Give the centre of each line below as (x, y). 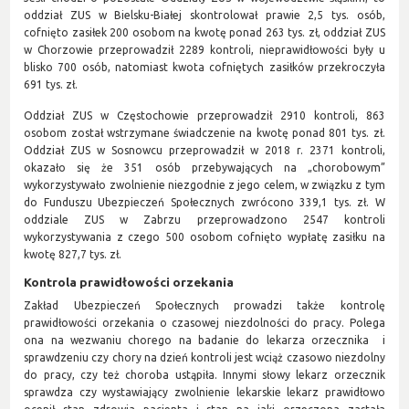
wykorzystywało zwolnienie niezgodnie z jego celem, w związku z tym (204, 185)
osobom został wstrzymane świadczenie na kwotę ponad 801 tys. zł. (204, 133)
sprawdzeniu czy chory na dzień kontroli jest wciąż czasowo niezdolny (204, 357)
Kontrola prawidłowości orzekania (129, 283)
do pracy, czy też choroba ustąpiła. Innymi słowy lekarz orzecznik (204, 374)
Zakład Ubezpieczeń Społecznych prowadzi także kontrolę (204, 305)
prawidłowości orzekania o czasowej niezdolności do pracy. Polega (204, 322)
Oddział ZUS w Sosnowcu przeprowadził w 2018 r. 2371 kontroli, (204, 151)
